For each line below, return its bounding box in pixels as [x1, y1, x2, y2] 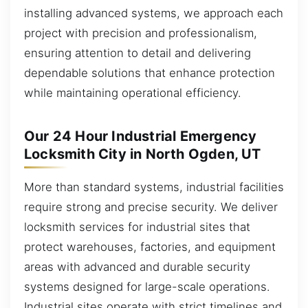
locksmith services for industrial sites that [24, 219, 250, 234]
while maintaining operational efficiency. [24, 85, 241, 100]
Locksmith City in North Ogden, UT [24, 145, 261, 162]
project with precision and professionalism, [24, 25, 257, 40]
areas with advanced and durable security [24, 259, 250, 274]
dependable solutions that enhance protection [24, 65, 275, 80]
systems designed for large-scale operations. [24, 279, 270, 294]
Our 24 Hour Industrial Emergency [24, 127, 257, 144]
